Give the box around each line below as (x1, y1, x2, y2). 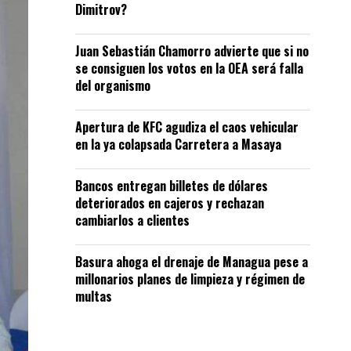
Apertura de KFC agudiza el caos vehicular (75, 118, 299, 136)
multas (75, 287, 112, 306)
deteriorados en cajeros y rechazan (75, 194, 264, 212)
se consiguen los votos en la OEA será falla (75, 59, 303, 78)
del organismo (75, 76, 150, 95)
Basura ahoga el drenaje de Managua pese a (75, 252, 308, 271)
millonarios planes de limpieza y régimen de (75, 270, 305, 288)
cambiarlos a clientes (75, 211, 190, 230)
